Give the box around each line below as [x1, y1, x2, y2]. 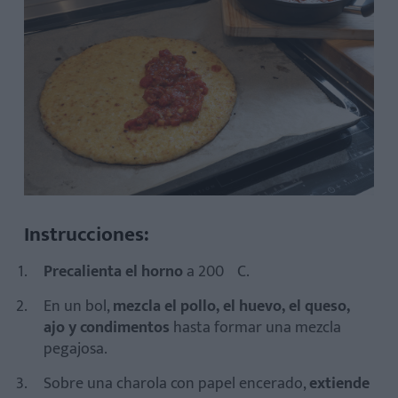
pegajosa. [44, 336, 107, 363]
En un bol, [44, 293, 113, 321]
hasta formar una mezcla [170, 314, 341, 342]
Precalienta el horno [44, 259, 183, 286]
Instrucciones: [24, 218, 149, 252]
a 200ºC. [183, 259, 250, 286]
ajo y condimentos [44, 314, 170, 342]
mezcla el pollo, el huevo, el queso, [113, 293, 350, 321]
